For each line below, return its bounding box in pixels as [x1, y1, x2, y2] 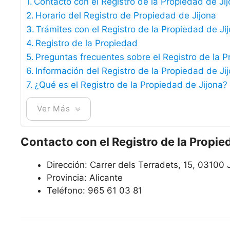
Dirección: [47, 160, 90, 170]
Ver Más [37, 103, 70, 113]
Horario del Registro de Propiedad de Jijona [35, 10, 217, 21]
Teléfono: [47, 185, 88, 196]
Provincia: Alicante [47, 172, 123, 183]
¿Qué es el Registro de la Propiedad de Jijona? [34, 80, 228, 90]
